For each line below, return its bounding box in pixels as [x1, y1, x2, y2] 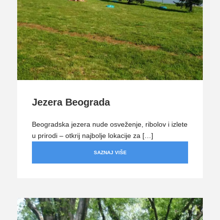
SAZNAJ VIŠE [93, 149, 127, 155]
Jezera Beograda [32, 96, 110, 108]
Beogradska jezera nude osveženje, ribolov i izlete [32, 120, 188, 128]
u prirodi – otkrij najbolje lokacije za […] [32, 131, 153, 139]
